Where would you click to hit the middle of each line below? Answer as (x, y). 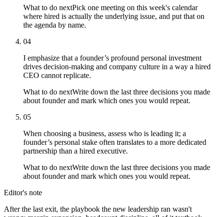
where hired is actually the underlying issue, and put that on (114, 16)
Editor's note (23, 192)
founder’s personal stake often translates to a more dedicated (115, 142)
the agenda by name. (55, 25)
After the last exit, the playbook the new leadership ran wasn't (98, 209)
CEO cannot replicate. (57, 75)
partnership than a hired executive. (76, 151)
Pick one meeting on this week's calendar (135, 7)
